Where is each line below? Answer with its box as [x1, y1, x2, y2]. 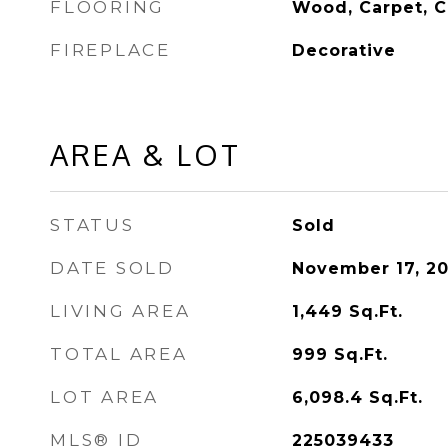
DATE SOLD [50, 258, 175, 278]
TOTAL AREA [50, 344, 188, 364]
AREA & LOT [50, 136, 241, 173]
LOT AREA [50, 387, 159, 407]
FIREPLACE [50, 40, 171, 60]
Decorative [291, 41, 396, 60]
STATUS [50, 215, 135, 235]
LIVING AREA [50, 301, 191, 321]
